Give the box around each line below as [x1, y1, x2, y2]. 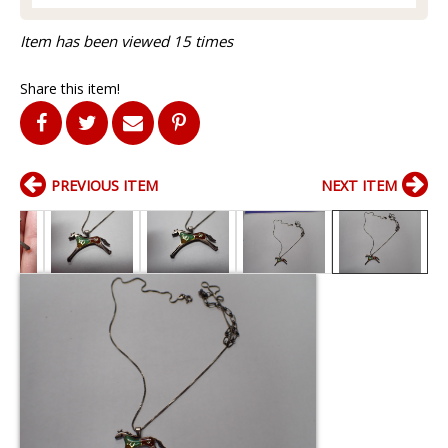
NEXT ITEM [321, 175, 397, 195]
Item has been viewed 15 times [20, 30, 233, 51]
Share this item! [20, 78, 120, 98]
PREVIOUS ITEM [51, 175, 158, 195]
